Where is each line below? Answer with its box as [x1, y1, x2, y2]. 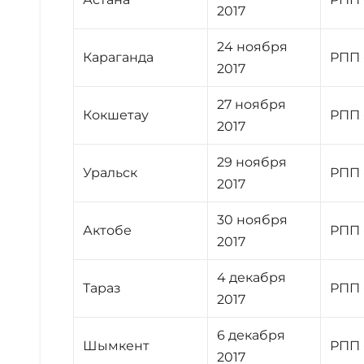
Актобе [83, 222, 132, 238]
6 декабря [217, 327, 286, 343]
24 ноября [217, 38, 288, 54]
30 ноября [217, 211, 288, 227]
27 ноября [217, 96, 287, 112]
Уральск [83, 164, 138, 180]
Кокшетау [83, 106, 149, 123]
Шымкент [83, 337, 150, 353]
